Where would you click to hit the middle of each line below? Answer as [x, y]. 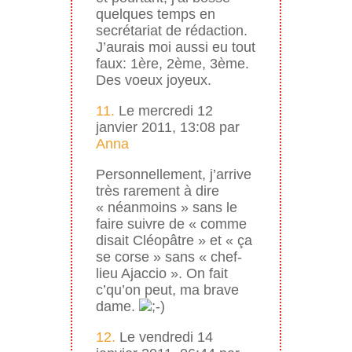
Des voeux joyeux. [153, 80]
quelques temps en [155, 14]
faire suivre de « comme [171, 224]
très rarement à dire [157, 191]
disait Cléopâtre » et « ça [174, 240]
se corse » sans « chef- [169, 257]
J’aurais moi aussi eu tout [175, 47]
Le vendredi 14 [164, 337]
